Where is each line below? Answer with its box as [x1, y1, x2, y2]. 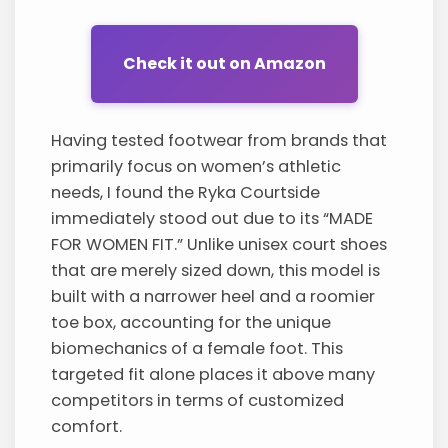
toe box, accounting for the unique [51, 310, 332, 334]
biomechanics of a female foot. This [51, 336, 344, 360]
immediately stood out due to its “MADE [51, 206, 374, 230]
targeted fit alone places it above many [51, 362, 376, 386]
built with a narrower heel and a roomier [51, 284, 376, 308]
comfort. [51, 414, 123, 438]
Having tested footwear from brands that [51, 128, 388, 152]
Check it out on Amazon [122, 52, 326, 76]
